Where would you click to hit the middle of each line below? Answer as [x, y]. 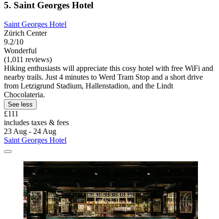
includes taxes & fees [36, 123]
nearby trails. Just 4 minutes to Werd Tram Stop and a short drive [103, 77]
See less [20, 105]
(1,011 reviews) [28, 60]
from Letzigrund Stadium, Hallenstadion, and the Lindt [88, 86]
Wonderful [20, 51]
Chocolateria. [24, 95]
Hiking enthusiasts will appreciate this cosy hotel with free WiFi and [109, 68]
